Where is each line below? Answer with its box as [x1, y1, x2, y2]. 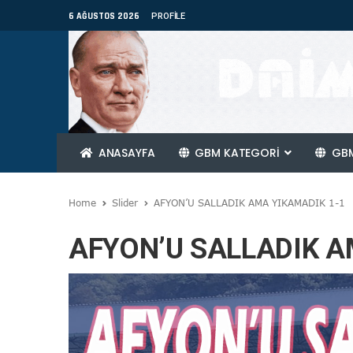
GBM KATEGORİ [191, 145, 283, 161]
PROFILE [151, 11, 186, 21]
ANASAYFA [95, 145, 155, 161]
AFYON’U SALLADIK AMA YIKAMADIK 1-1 [154, 197, 345, 208]
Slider [112, 197, 138, 208]
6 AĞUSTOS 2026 [69, 10, 139, 22]
